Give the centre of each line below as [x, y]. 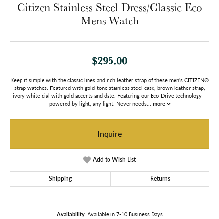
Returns [160, 179]
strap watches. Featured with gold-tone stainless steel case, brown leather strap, [109, 88]
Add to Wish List [115, 160]
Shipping [60, 179]
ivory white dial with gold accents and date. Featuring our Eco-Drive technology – [109, 96]
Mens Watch [109, 21]
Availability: [71, 214]
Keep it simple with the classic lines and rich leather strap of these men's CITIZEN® [109, 80]
